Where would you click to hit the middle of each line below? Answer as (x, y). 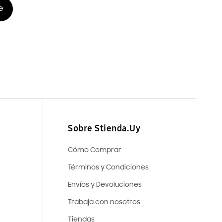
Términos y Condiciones (108, 168)
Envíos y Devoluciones (105, 185)
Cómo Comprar (95, 151)
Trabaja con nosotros (104, 203)
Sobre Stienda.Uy (104, 129)
